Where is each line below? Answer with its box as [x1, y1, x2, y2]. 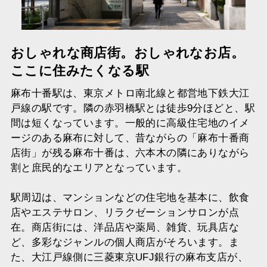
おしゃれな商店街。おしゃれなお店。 [10, 46, 245, 61]
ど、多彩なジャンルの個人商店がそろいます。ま [10, 236, 240, 248]
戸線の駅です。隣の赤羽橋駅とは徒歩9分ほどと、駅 [10, 102, 255, 114]
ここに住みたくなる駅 [10, 64, 150, 79]
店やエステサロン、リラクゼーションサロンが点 [10, 206, 240, 218]
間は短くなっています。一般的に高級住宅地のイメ [10, 117, 250, 129]
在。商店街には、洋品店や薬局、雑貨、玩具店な [10, 221, 240, 233]
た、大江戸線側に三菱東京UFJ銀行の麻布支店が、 [10, 251, 248, 263]
